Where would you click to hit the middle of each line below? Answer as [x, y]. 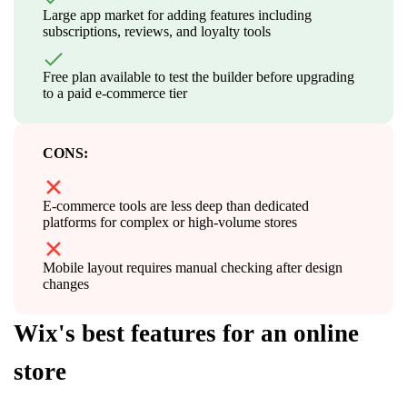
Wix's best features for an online [186, 333]
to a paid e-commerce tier [115, 93]
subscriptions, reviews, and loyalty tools [157, 31]
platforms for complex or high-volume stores [170, 222]
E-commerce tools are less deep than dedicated [176, 205]
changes [66, 283]
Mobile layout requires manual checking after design [193, 267]
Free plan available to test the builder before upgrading [199, 76]
